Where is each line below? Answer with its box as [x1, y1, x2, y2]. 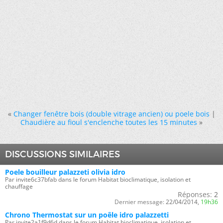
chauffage [5, 182, 33, 191]
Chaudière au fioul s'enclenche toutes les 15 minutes [20, 117, 197, 127]
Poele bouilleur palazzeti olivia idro [5, 167, 125, 177]
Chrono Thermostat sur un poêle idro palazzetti [5, 210, 169, 220]
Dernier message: [114, 198, 164, 206]
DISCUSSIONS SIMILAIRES [5, 149, 120, 160]
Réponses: [178, 190, 212, 199]
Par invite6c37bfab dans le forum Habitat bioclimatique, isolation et [5, 175, 191, 184]
